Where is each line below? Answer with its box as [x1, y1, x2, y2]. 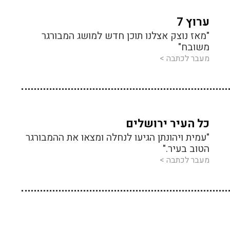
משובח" [178, 40, 209, 54]
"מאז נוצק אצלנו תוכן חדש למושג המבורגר [42, 29, 209, 43]
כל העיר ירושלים [126, 116, 209, 132]
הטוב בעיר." [163, 142, 209, 156]
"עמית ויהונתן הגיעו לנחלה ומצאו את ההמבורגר [26, 130, 209, 145]
